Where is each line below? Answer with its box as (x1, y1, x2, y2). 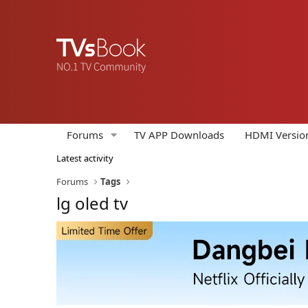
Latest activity (56, 152, 113, 164)
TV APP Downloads (133, 128, 224, 142)
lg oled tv (56, 192, 128, 214)
